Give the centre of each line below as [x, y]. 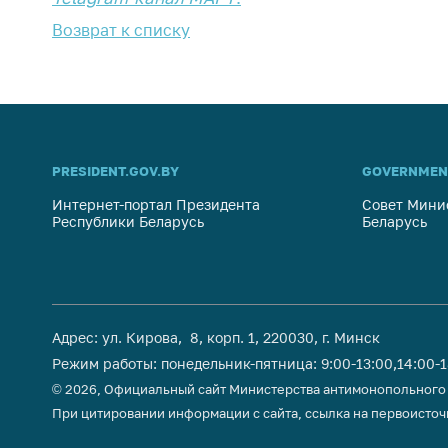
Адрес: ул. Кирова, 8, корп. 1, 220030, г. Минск [216, 337]
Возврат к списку [121, 29]
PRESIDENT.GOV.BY [115, 170]
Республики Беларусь [128, 221]
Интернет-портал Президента [156, 204]
